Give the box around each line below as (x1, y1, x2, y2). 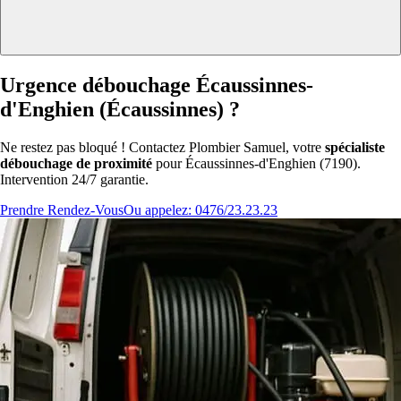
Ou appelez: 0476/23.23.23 (124, 202, 277, 218)
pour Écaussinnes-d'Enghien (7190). (152, 156, 361, 172)
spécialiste (325, 140, 385, 156)
